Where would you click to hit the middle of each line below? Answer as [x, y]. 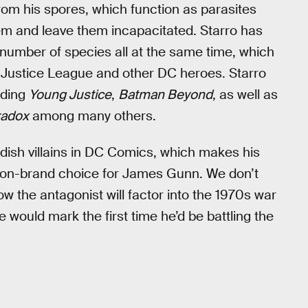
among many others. [92, 116]
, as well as [245, 95]
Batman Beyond [165, 95]
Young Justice [70, 95]
